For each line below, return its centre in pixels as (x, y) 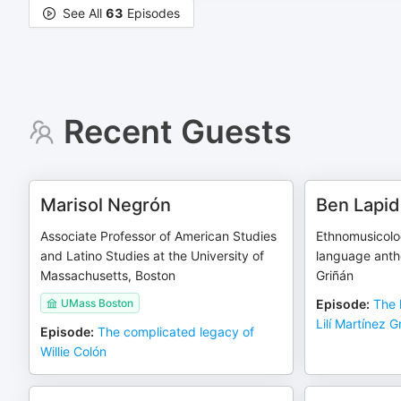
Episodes (152, 13)
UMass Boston (97, 303)
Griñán (334, 275)
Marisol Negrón (106, 205)
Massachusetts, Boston (108, 275)
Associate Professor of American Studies (158, 236)
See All (84, 13)
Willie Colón (73, 351)
